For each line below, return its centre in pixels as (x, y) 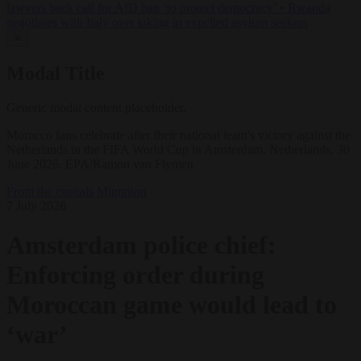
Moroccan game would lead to (172, 305)
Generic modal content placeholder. (96, 107)
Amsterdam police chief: (141, 245)
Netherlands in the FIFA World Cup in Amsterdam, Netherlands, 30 (178, 149)
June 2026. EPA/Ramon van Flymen (100, 164)
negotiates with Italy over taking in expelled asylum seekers (157, 23)
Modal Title (56, 74)
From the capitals (50, 191)
